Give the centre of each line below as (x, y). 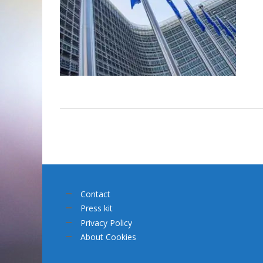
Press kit (97, 208)
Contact (95, 194)
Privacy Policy (106, 222)
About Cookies (108, 237)
